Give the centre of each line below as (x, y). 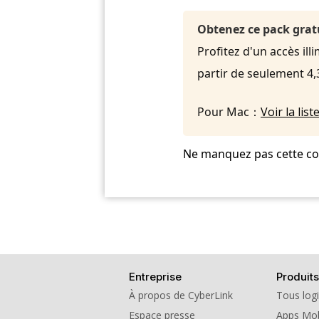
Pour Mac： (229, 111)
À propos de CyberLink (181, 295)
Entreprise (155, 276)
